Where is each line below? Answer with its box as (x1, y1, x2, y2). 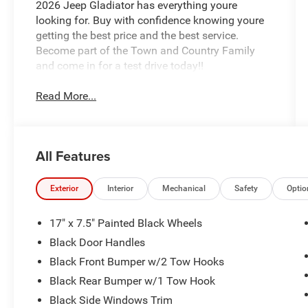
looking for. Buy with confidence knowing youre (36, 13, 265, 27)
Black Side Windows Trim (49, 293, 173, 307)
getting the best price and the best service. (36, 28, 239, 42)
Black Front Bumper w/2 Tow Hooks (49, 254, 225, 268)
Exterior (50, 183, 79, 193)
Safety (234, 183, 258, 193)
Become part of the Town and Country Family (36, 43, 256, 57)
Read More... (36, 89, 97, 103)
